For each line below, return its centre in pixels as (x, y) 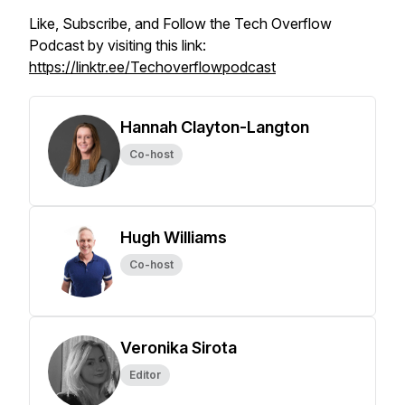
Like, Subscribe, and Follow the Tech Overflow (180, 24)
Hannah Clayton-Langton (215, 127)
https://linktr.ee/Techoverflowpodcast (152, 67)
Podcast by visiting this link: (118, 45)
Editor (145, 375)
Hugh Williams (174, 237)
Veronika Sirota (179, 348)
